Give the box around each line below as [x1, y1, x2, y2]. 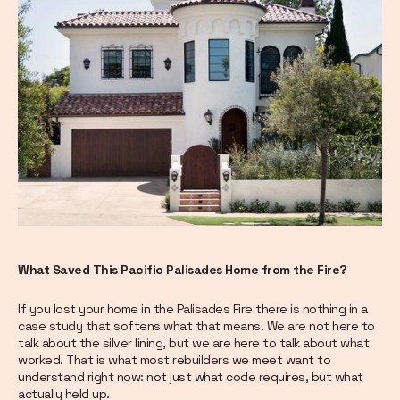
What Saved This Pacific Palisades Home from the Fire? [18, 262, 347, 279]
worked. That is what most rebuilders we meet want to [18, 352, 330, 369]
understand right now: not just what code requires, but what [18, 369, 363, 386]
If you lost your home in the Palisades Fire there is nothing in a [18, 301, 368, 318]
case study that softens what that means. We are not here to [18, 318, 375, 335]
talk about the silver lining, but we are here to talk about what [18, 335, 369, 352]
